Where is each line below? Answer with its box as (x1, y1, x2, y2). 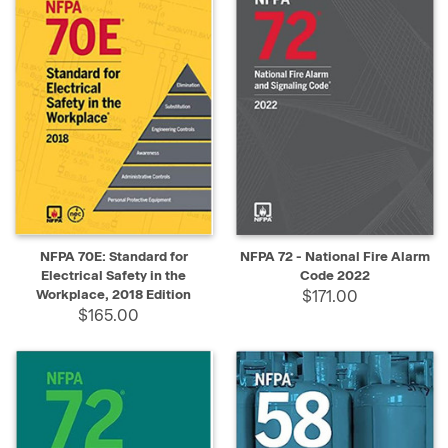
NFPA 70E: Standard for (39, 249, 188, 265)
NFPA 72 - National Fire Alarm (239, 249, 430, 265)
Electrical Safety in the (41, 268, 186, 284)
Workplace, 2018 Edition (36, 287, 191, 303)
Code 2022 (299, 268, 370, 284)
